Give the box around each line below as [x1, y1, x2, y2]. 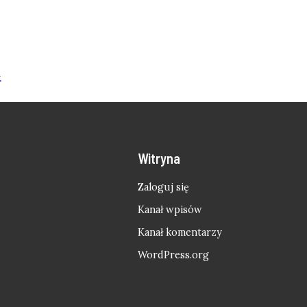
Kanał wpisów [138, 203, 203, 216]
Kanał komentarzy [138, 225, 223, 238]
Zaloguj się [138, 180, 190, 193]
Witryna [138, 149, 181, 167]
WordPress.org [138, 248, 210, 261]
